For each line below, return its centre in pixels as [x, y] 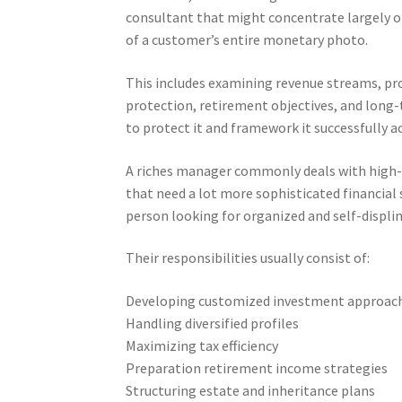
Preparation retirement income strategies [257, 368]
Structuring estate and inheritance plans [251, 391]
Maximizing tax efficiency [202, 346]
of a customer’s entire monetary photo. [247, 40]
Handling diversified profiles [213, 323]
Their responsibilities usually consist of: [248, 258]
